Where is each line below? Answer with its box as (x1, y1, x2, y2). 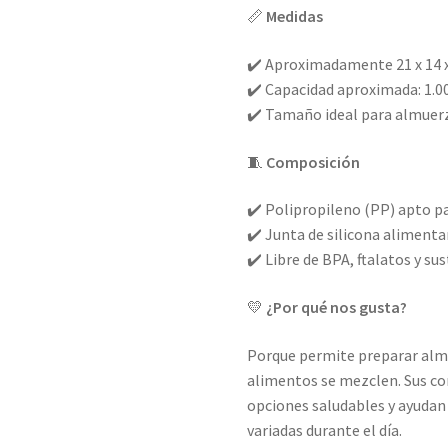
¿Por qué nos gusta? (266, 296, 408, 317)
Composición (266, 151, 361, 172)
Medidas (266, 6, 324, 27)
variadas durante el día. (247, 419, 403, 440)
